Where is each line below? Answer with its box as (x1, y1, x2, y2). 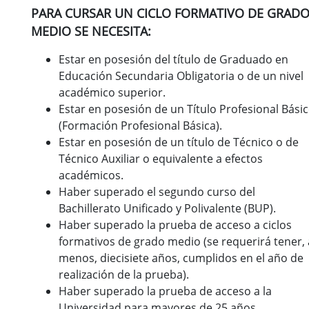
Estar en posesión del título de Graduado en (59, 52, 288, 67)
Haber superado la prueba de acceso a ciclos (59, 217, 292, 232)
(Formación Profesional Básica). (59, 118, 222, 133)
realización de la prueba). (59, 267, 189, 282)
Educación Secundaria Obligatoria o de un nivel (59, 68, 303, 83)
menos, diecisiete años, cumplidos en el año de (59, 250, 303, 266)
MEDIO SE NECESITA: (31, 23, 151, 39)
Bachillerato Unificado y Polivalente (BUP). (59, 201, 276, 216)
